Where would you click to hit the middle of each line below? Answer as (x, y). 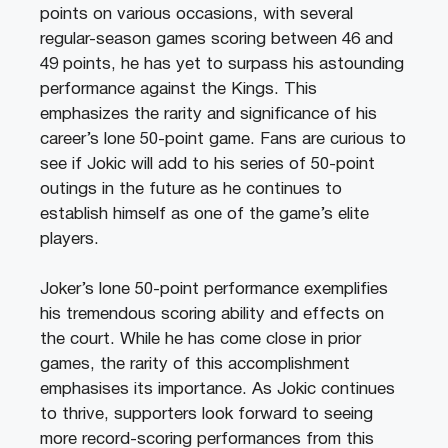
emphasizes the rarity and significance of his (208, 114)
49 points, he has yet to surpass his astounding (222, 64)
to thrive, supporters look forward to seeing (206, 415)
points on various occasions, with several (196, 14)
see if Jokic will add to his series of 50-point (207, 164)
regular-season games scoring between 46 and (216, 39)
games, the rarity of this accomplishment (195, 365)
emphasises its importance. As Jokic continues (217, 390)
